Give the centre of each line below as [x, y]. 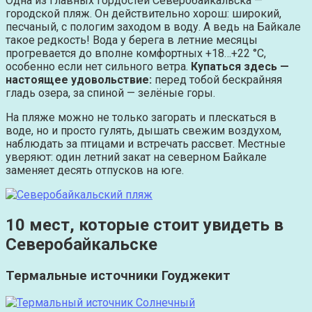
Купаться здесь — [240, 66]
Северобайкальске [81, 244]
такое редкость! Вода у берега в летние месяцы [132, 40]
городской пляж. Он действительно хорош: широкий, [143, 13]
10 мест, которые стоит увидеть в [145, 225]
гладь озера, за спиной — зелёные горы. [110, 93]
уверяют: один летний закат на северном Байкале [136, 157]
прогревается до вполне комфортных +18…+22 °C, [136, 53]
